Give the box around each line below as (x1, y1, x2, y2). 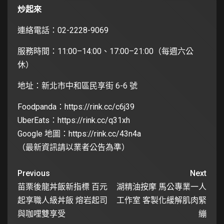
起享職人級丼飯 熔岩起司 (17, 195, 107, 205)
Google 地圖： (17, 128, 68, 138)
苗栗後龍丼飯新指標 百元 (17, 181, 107, 191)
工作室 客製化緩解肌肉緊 (116, 195, 206, 205)
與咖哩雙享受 (17, 208, 65, 218)
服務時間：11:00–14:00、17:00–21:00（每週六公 (17, 46, 193, 56)
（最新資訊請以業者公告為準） (17, 142, 129, 152)
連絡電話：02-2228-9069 (17, 25, 108, 35)
